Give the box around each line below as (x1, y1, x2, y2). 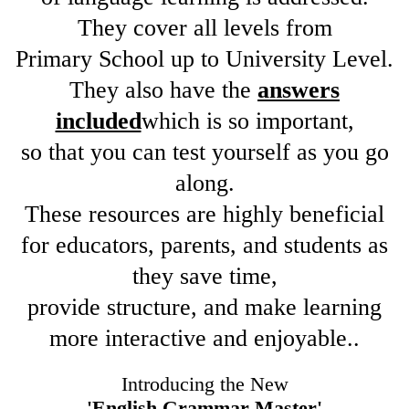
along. (174, 170, 235, 197)
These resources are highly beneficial (25, 201, 384, 228)
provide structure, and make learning (27, 294, 382, 321)
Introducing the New (121, 372, 288, 396)
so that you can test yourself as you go (20, 139, 389, 166)
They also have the (69, 77, 257, 104)
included (55, 108, 142, 135)
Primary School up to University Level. (16, 46, 393, 73)
